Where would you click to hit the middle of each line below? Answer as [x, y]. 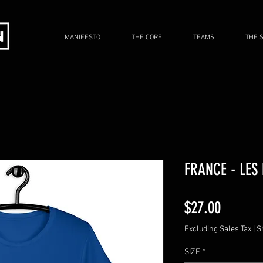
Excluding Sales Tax [218, 229]
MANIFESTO [82, 38]
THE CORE [147, 38]
